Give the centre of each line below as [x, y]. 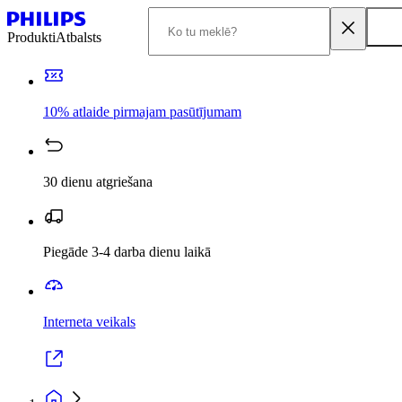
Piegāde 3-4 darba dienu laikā [127, 252]
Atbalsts [79, 37]
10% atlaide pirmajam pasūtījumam [142, 112]
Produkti [31, 37]
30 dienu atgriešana [98, 182]
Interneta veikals [89, 322]
